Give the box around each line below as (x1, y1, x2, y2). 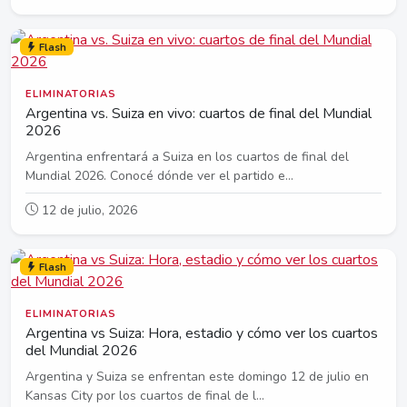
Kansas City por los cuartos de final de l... (25, 386, 264, 404)
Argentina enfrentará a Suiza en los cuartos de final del (25, 147, 349, 165)
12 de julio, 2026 (38, 201, 137, 219)
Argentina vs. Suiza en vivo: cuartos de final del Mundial (25, 103, 372, 124)
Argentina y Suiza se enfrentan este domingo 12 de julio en (25, 367, 369, 385)
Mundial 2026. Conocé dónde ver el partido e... (25, 166, 293, 184)
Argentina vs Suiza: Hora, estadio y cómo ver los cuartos (25, 323, 378, 343)
